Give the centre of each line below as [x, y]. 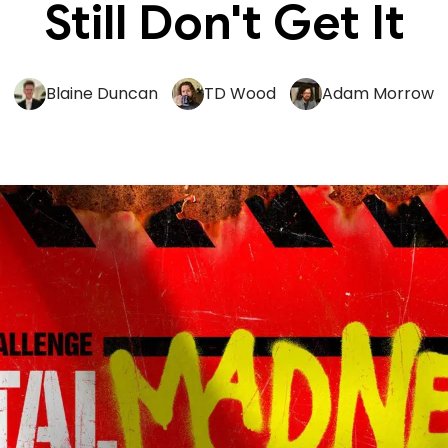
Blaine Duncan [101, 93]
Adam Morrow [378, 93]
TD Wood [240, 93]
